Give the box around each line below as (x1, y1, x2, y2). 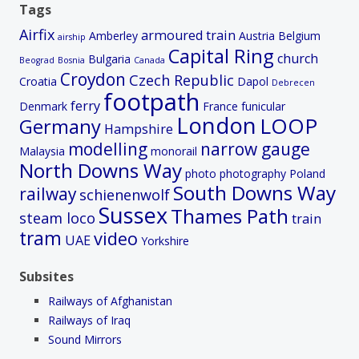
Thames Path (171, 203, 288, 230)
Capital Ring (168, 43, 274, 70)
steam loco (19, 208, 95, 228)
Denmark (19, 99, 67, 115)
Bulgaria (88, 51, 131, 67)
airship (58, 31, 86, 43)
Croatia (19, 74, 57, 90)
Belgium (278, 28, 321, 44)
